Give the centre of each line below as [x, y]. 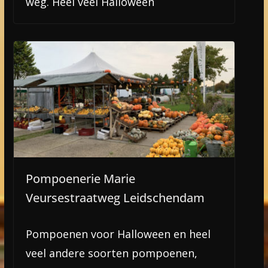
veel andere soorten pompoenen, [111, 253]
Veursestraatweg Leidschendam [115, 197]
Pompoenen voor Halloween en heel [118, 234]
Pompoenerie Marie [80, 178]
